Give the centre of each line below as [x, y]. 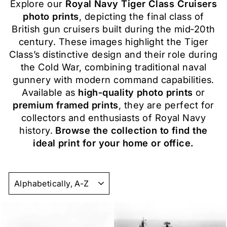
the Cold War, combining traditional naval [113, 67]
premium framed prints [66, 105]
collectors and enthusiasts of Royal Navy [113, 118]
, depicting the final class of [141, 16]
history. [37, 130]
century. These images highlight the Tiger [113, 42]
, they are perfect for [166, 105]
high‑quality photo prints [136, 92]
